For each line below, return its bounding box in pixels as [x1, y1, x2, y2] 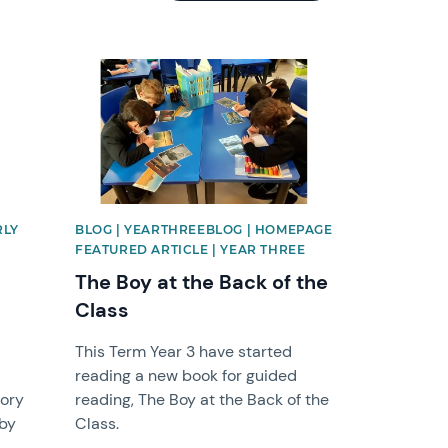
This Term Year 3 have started [75, 340, 293, 362]
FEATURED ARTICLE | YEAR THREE [75, 241, 306, 257]
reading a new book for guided [75, 364, 298, 386]
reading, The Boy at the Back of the [75, 388, 330, 410]
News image [74, 56, 164, 78]
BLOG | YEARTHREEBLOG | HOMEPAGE [75, 221, 333, 237]
